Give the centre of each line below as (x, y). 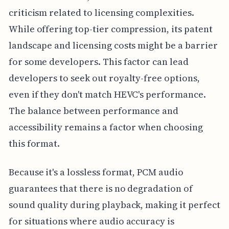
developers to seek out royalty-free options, (104, 78)
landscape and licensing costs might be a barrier (113, 45)
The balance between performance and (94, 111)
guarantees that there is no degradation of (100, 188)
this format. (34, 143)
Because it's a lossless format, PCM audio (96, 172)
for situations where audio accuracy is (91, 221)
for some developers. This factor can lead (98, 62)
